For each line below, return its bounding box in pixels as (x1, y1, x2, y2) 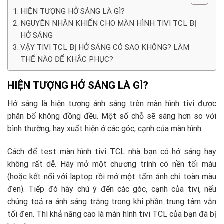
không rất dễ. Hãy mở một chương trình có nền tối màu (7, 159, 216, 169)
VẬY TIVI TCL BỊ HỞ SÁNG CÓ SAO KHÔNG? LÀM (20, 42, 190, 52)
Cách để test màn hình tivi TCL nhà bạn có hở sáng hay (7, 147, 216, 157)
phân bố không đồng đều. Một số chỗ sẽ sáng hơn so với (7, 111, 216, 121)
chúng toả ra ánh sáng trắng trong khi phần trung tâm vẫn (7, 197, 216, 207)
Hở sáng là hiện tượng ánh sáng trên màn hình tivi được (7, 99, 216, 109)
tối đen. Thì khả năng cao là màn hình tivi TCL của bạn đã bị (7, 209, 216, 219)
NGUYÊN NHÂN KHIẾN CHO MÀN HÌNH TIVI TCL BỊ (20, 18, 197, 28)
